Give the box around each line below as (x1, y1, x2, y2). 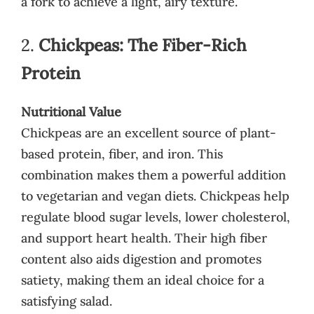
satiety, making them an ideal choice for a (21, 271, 264, 288)
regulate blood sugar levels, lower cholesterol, (21, 208, 290, 225)
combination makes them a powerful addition (21, 166, 286, 183)
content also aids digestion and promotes (21, 250, 261, 267)
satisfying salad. (21, 292, 112, 309)
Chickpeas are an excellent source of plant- (21, 124, 276, 141)
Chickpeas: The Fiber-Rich (39, 34, 247, 56)
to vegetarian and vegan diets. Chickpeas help (21, 187, 289, 204)
